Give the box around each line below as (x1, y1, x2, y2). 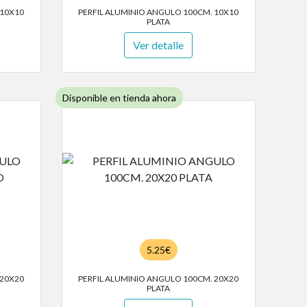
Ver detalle (133, 38, 184, 52)
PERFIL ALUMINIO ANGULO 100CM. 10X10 (78, 7, 239, 18)
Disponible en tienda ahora (62, 92, 176, 104)
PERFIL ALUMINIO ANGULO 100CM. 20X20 (78, 273, 239, 284)
